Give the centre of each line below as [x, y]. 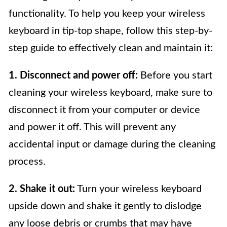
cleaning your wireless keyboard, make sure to [110, 92]
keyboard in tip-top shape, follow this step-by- [110, 31]
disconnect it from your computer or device [104, 110]
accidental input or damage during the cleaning [112, 144]
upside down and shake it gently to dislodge [105, 206]
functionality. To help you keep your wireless [107, 13]
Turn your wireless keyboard [138, 189]
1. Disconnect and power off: [73, 75]
